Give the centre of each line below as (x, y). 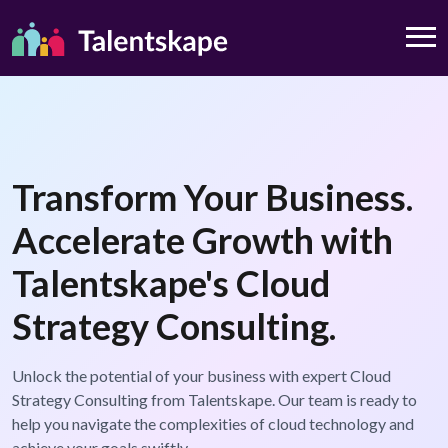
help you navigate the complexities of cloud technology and (213, 424)
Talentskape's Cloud (171, 283)
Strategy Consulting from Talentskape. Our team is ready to (214, 400)
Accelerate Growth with (202, 240)
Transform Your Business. (212, 197)
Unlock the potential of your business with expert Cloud (201, 376)
